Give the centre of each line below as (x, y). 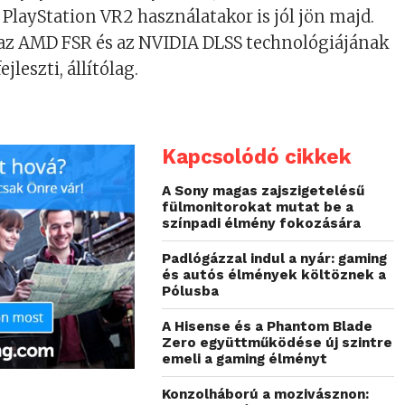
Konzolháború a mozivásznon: (266, 395)
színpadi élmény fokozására (262, 224)
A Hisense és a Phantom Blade (268, 327)
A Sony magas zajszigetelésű (264, 191)
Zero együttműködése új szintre (278, 343)
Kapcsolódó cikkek (257, 157)
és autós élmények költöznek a (274, 275)
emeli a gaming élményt (245, 359)
